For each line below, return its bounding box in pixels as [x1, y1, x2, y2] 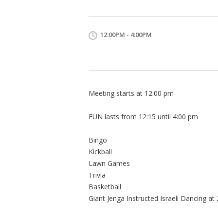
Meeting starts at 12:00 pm [89, 88, 174, 98]
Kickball [89, 146, 112, 156]
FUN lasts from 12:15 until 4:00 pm [89, 111, 198, 121]
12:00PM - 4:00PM [100, 30, 152, 39]
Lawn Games [89, 158, 130, 168]
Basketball [89, 182, 121, 191]
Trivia [89, 170, 106, 180]
